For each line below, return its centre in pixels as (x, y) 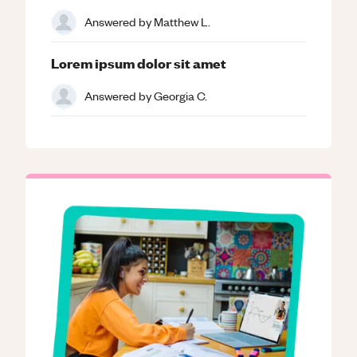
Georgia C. (180, 96)
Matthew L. (182, 22)
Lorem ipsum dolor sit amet (139, 62)
